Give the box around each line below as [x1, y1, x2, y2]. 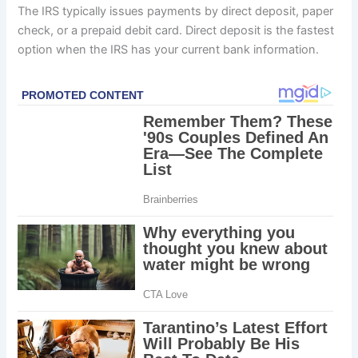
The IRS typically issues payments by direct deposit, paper [18, 3, 334, 18]
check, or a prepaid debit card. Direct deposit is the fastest [18, 22, 335, 38]
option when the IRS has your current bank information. [18, 42, 320, 57]
